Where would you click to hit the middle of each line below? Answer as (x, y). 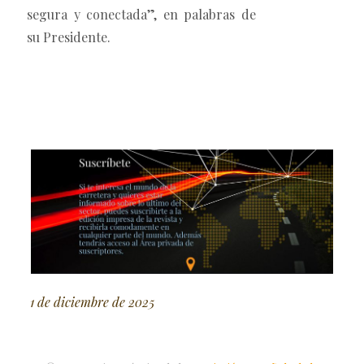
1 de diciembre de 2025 (92, 301)
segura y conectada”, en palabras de (141, 15)
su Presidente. (69, 37)
